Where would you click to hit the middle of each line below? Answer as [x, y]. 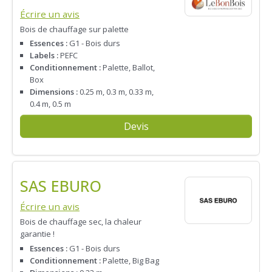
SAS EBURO [61, 186]
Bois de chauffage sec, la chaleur [81, 222]
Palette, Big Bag [130, 260]
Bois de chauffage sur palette [74, 29]
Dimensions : [54, 92]
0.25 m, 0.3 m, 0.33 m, [116, 92]
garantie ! [37, 234]
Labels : [44, 56]
